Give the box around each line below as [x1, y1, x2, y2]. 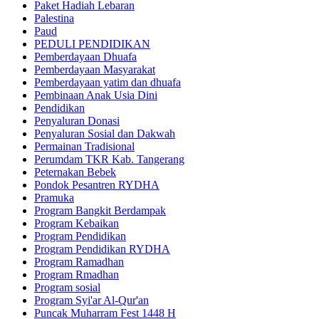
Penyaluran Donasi [34, 114, 120, 127]
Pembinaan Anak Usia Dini [34, 88, 157, 101]
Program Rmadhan [34, 268, 119, 281]
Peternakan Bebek [34, 165, 116, 178]
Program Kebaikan [34, 216, 119, 229]
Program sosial [34, 281, 100, 293]
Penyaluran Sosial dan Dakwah [34, 127, 175, 140]
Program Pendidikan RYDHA [34, 242, 170, 255]
